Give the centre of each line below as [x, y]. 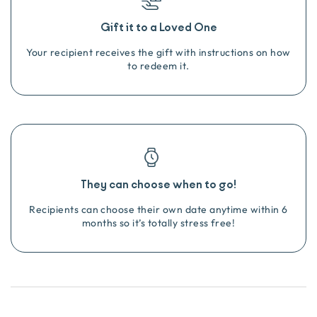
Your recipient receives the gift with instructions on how [158, 52]
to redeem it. [158, 65]
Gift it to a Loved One [158, 28]
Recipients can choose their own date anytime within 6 [158, 209]
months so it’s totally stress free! [158, 223]
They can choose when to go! [158, 185]
